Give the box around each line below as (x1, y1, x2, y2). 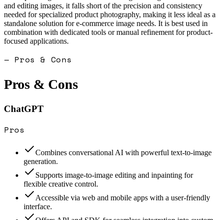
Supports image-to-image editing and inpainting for (35, 171, 193, 180)
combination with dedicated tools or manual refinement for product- (4, 28, 213, 36)
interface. (24, 202, 52, 211)
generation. (24, 157, 58, 166)
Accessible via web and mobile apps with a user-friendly (35, 193, 210, 202)
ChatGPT (4, 104, 44, 114)
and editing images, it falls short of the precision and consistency (4, 1, 202, 10)
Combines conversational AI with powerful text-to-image (35, 148, 212, 157)
